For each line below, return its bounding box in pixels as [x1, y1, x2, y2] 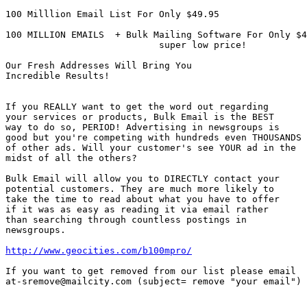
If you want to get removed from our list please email [5, 265, 302, 276]
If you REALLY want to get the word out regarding [5, 101, 269, 112]
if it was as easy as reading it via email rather [5, 204, 269, 214]
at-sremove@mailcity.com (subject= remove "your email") [5, 275, 302, 286]
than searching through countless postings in [5, 214, 252, 225]
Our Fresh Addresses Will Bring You [5, 60, 197, 71]
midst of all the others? [5, 152, 137, 163]
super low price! [5, 39, 247, 50]
